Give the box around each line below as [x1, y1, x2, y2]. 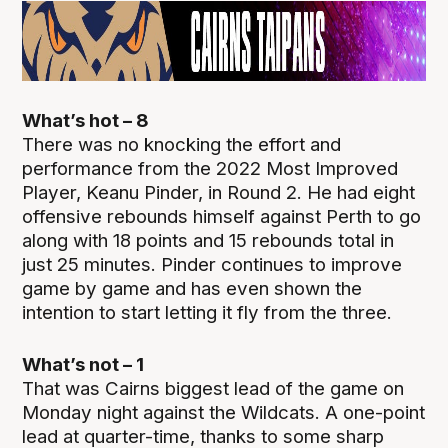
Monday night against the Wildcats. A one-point [22, 401, 426, 425]
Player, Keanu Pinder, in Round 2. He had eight [22, 181, 416, 205]
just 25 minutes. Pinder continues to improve [22, 253, 403, 277]
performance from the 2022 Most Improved [22, 157, 399, 181]
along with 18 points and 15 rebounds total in [22, 229, 395, 253]
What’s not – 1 [22, 353, 145, 377]
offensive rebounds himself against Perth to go [22, 205, 422, 229]
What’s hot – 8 [22, 109, 150, 133]
